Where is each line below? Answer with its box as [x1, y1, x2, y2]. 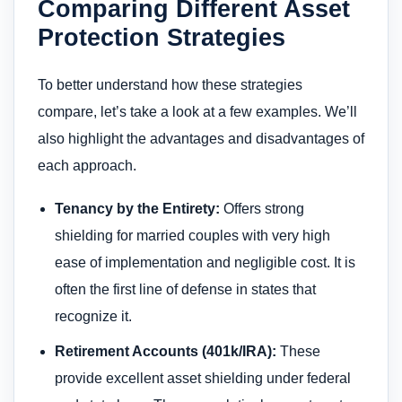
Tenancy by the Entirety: [55, 201, 221, 217]
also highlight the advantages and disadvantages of [38, 130, 364, 146]
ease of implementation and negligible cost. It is [55, 255, 356, 271]
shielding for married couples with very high [55, 228, 331, 244]
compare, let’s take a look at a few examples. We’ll [38, 103, 357, 119]
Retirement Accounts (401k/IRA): [55, 343, 277, 359]
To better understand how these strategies [38, 76, 302, 92]
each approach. [38, 157, 136, 173]
